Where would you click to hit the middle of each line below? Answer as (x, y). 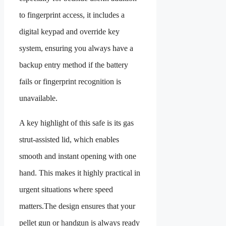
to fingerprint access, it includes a (72, 15)
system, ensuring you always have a (76, 48)
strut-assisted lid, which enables (69, 140)
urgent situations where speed (66, 190)
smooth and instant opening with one (78, 156)
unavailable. (38, 98)
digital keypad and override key (69, 32)
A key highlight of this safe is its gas (76, 123)
